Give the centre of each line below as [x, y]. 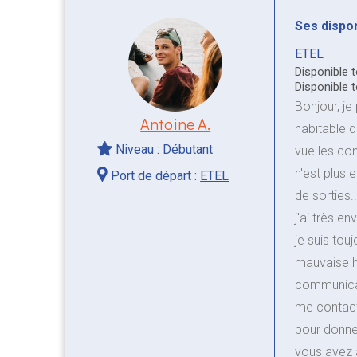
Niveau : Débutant [163, 149]
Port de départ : [154, 175]
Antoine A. [176, 123]
